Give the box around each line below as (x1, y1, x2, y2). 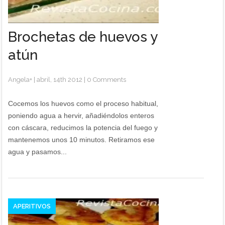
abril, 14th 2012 (37, 76, 83, 83)
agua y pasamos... (8, 148, 67, 156)
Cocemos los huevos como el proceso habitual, (8, 99, 159, 107)
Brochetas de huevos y (8, 29, 158, 45)
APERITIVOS (13, 202, 51, 210)
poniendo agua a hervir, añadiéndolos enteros (8, 111, 155, 120)
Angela (8, 76, 30, 83)
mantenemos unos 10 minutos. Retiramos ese (8, 136, 155, 144)
